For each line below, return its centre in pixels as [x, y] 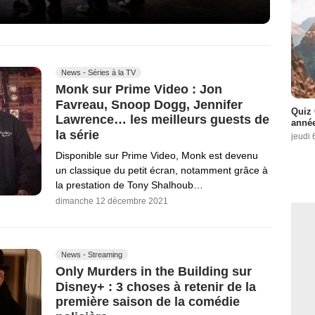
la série [77, 135]
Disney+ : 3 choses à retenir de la [156, 287]
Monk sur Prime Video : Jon [139, 89]
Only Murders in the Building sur [154, 271]
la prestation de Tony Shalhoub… [129, 185]
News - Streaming [92, 254]
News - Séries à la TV [98, 72]
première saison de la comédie [148, 302]
